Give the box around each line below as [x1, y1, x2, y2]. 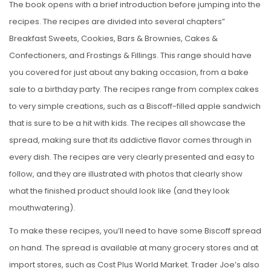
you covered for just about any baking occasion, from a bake [9, 66, 249, 78]
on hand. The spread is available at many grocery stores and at [9, 241, 258, 253]
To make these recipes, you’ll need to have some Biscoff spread [9, 224, 261, 237]
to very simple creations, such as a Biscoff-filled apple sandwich [9, 100, 261, 112]
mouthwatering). [9, 201, 75, 214]
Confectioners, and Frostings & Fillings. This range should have [9, 49, 252, 61]
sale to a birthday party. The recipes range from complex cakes [9, 83, 259, 95]
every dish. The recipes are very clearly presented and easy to [9, 151, 255, 163]
